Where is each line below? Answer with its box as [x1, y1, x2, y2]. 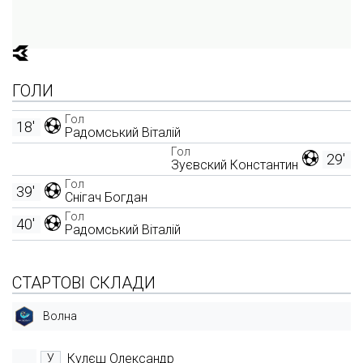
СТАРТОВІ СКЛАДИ [12, 273, 156, 293]
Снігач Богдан [65, 189, 147, 205]
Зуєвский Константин [171, 156, 298, 173]
